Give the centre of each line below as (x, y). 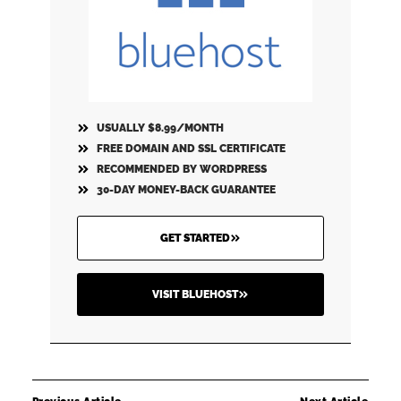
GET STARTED (195, 239)
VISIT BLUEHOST (195, 295)
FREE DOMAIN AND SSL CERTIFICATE (192, 149)
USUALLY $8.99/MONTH (161, 128)
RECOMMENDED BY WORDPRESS (182, 170)
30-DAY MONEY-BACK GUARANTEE (187, 190)
